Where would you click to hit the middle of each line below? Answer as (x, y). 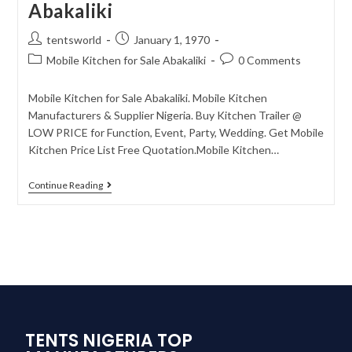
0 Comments (269, 60)
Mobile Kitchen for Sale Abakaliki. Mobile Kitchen (147, 98)
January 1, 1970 (171, 40)
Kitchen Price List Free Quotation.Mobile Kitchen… (153, 150)
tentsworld (73, 40)
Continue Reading (65, 185)
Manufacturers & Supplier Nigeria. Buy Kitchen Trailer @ (165, 115)
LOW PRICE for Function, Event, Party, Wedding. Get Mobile (176, 132)
